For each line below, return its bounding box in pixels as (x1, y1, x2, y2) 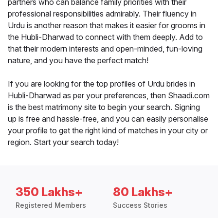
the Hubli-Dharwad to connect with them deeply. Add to (8, 32, 203, 42)
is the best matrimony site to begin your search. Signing (8, 102, 200, 112)
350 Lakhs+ (16, 185, 83, 200)
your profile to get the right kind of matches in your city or (8, 126, 208, 136)
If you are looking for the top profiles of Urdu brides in (8, 79, 195, 89)
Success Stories (113, 201, 167, 210)
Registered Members (16, 201, 86, 210)
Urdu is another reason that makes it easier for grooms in (8, 20, 205, 31)
